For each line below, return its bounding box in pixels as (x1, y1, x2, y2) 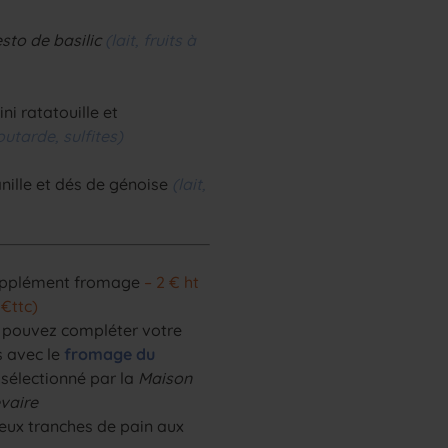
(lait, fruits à (105, 30, 197, 50)
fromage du (64, 344, 156, 364)
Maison (138, 368, 193, 388)
